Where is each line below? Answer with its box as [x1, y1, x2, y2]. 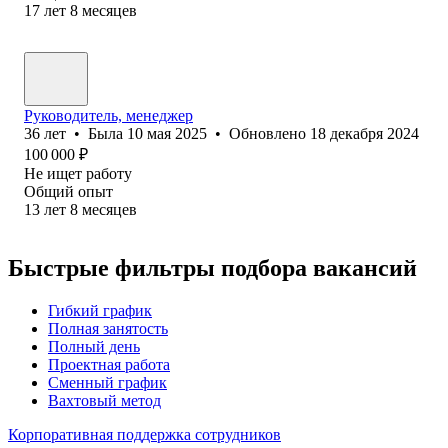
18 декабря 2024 [310, 124, 419, 142]
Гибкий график [48, 301, 152, 319]
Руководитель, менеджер [24, 106, 193, 124]
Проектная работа [48, 355, 170, 373]
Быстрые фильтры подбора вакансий [8, 254, 417, 281]
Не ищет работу [24, 164, 132, 182]
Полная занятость [48, 319, 168, 337]
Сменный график [48, 373, 167, 391]
